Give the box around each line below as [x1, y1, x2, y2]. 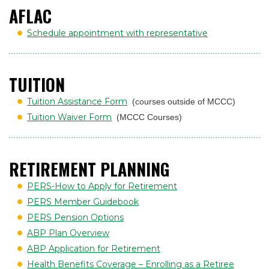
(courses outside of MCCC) [132, 97, 235, 107]
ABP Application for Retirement [27, 243, 160, 254]
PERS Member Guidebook [27, 196, 139, 207]
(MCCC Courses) [116, 112, 182, 122]
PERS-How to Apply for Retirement [27, 180, 177, 192]
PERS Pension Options [27, 211, 124, 223]
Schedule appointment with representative [27, 27, 208, 38]
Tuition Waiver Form [27, 112, 112, 123]
